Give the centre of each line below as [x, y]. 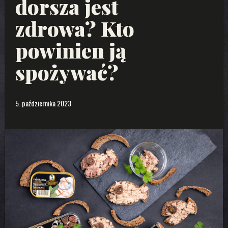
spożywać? [67, 72]
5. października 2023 [43, 103]
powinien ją [71, 50]
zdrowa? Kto [75, 28]
